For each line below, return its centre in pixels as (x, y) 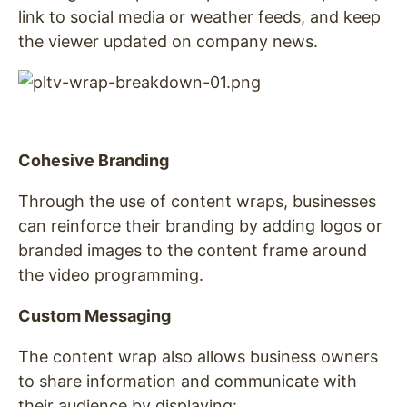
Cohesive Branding (94, 160)
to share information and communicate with (188, 381)
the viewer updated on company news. (168, 41)
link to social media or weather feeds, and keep (199, 16)
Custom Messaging (94, 315)
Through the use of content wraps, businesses (197, 201)
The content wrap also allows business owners (198, 356)
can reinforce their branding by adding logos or (200, 225)
